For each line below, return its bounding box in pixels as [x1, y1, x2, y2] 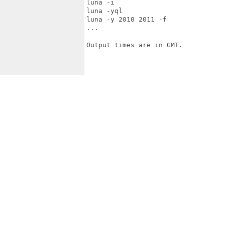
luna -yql [86, 7, 123, 15]
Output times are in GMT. [86, 41, 183, 49]
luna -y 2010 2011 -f [86, 16, 167, 23]
